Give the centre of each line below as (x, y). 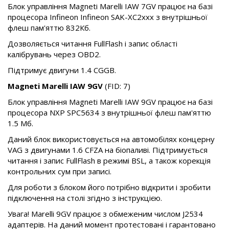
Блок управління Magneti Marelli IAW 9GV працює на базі (110, 102)
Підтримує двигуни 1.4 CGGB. (62, 70)
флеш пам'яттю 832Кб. (49, 28)
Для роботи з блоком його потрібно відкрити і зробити (109, 187)
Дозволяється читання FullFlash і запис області (93, 44)
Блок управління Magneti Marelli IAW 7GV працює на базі (110, 6)
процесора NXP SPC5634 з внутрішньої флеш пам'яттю (109, 113)
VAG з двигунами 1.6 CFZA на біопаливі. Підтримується (108, 150)
